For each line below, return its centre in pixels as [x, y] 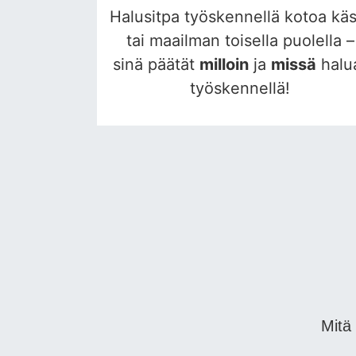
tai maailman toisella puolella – [240, 41]
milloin [224, 65]
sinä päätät [156, 65]
